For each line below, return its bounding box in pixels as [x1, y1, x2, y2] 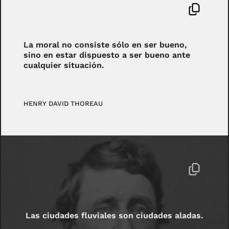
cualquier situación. [24, 60, 105, 70]
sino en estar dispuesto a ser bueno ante [24, 50, 191, 60]
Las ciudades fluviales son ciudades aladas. [26, 210, 203, 220]
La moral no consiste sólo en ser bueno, [24, 39, 188, 50]
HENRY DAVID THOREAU [24, 100, 103, 108]
